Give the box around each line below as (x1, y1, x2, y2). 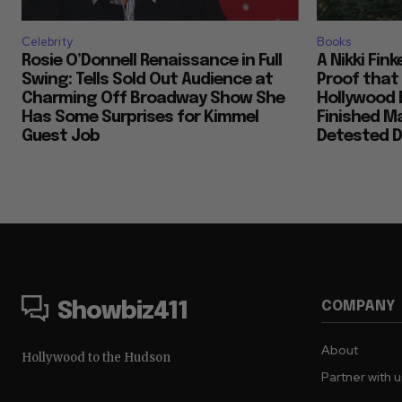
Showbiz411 (57, 300, 188, 325)
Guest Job (22, 128, 100, 145)
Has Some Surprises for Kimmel (22, 109, 258, 127)
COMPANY (321, 299, 395, 315)
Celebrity (22, 34, 73, 50)
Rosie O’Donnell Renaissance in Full (22, 53, 282, 70)
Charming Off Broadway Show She (22, 91, 284, 108)
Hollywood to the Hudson (22, 350, 170, 366)
